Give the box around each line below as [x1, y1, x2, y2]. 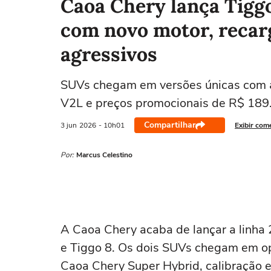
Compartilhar [144, 119, 195, 131]
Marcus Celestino [76, 150, 132, 160]
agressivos [60, 42, 157, 67]
